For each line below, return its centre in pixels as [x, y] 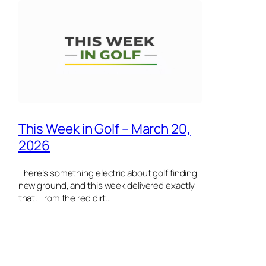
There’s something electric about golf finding [108, 173]
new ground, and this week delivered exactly [107, 186]
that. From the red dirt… [65, 198]
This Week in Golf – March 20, [104, 128]
